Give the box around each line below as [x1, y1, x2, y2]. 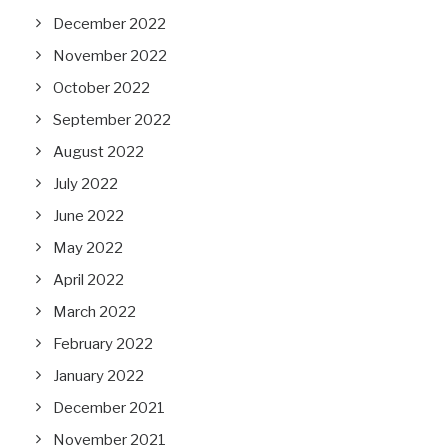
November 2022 [53, 47, 167, 65]
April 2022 [53, 271, 124, 289]
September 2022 [53, 111, 171, 129]
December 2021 [53, 399, 165, 417]
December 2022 [53, 15, 166, 33]
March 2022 [53, 303, 136, 321]
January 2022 [53, 367, 144, 385]
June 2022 [53, 207, 124, 225]
